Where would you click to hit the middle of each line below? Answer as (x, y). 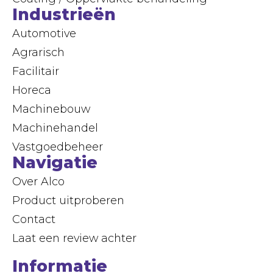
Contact (34, 219)
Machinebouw (51, 108)
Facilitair (36, 71)
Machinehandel (55, 127)
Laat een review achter (74, 238)
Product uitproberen (68, 200)
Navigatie (55, 162)
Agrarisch (38, 52)
